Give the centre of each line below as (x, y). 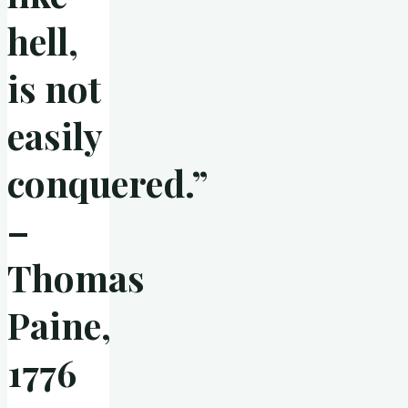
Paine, (59, 325)
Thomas (76, 278)
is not (54, 88)
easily (55, 136)
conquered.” (107, 183)
